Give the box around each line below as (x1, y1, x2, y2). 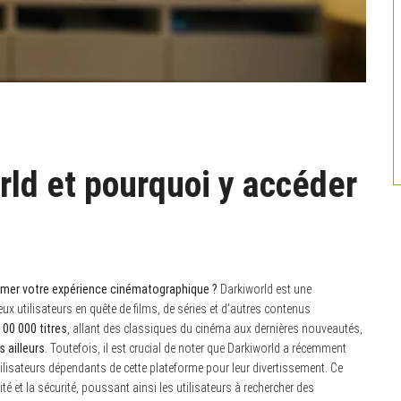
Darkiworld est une (218, 281, 311, 296)
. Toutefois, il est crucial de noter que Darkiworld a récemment (45, 340, 346, 355)
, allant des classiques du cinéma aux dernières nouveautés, (67, 320, 363, 336)
